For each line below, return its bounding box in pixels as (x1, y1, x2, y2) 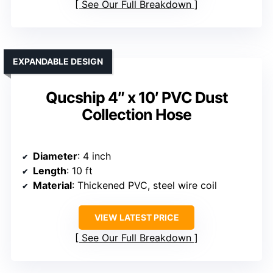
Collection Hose (82, 105, 191, 124)
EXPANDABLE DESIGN (13, 56, 103, 67)
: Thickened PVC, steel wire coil (72, 179, 217, 192)
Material (33, 179, 72, 192)
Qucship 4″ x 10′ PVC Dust (45, 88, 228, 107)
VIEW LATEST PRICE (94, 212, 179, 223)
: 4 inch (77, 150, 111, 163)
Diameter (33, 150, 77, 163)
